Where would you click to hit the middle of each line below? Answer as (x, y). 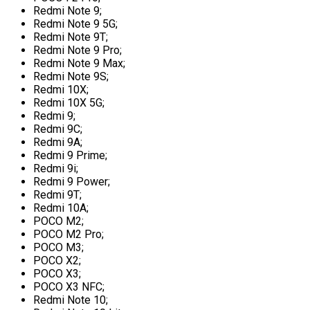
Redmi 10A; (61, 208)
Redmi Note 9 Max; (79, 63)
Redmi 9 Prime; (70, 155)
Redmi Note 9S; (71, 76)
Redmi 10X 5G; (69, 102)
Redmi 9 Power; (72, 181)
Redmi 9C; (58, 129)
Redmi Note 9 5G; (75, 24)
